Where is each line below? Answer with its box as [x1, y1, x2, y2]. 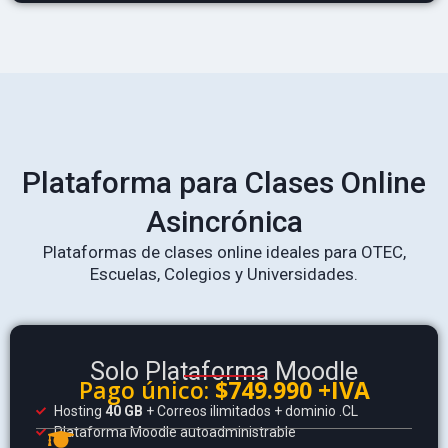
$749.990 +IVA [214, 374, 370, 407]
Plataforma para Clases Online [22, 164, 426, 200]
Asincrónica [145, 203, 303, 239]
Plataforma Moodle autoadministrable [53, 424, 296, 441]
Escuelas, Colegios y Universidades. [90, 263, 358, 284]
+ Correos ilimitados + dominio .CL [142, 403, 358, 420]
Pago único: [78, 374, 215, 407]
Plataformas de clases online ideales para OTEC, [42, 241, 406, 262]
